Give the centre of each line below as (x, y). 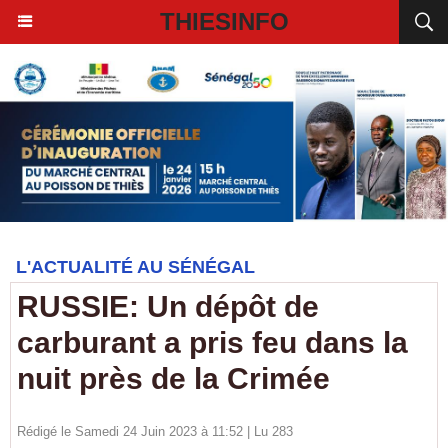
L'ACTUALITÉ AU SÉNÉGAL (135, 267)
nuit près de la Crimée (173, 378)
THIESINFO (224, 21)
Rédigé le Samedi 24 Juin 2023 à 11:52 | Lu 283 (155, 431)
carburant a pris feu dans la (212, 342)
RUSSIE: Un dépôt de (168, 306)
